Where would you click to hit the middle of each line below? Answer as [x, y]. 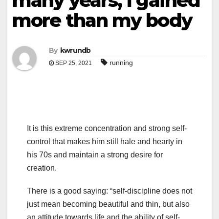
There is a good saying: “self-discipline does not [109, 191]
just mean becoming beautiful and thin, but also [108, 204]
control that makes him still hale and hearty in [105, 142]
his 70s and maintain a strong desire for [95, 155]
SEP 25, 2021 [73, 63]
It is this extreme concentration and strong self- [107, 129]
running [121, 63]
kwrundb [75, 51]
